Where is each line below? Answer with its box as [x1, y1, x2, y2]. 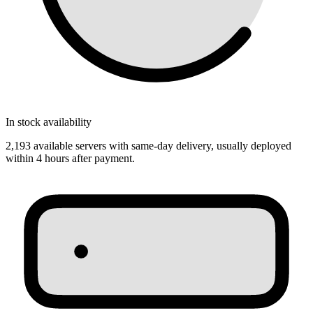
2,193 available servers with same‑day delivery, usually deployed [6, 140, 291, 152]
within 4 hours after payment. [6, 152, 135, 165]
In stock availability [6, 116, 92, 129]
